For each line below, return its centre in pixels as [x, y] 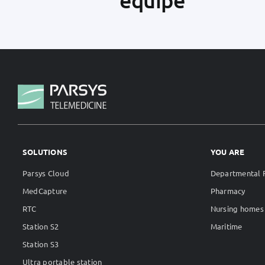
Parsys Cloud [46, 173]
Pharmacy [228, 191]
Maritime [226, 227]
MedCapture [45, 191]
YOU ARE [227, 152]
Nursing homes [237, 209]
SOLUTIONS [45, 152]
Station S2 [41, 227]
